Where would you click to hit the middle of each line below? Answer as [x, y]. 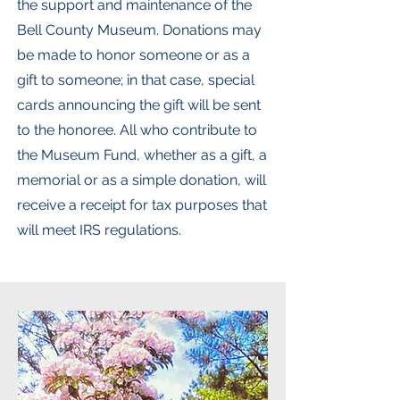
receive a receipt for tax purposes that [142, 204]
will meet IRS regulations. [99, 229]
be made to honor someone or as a [133, 54]
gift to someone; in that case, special [136, 79]
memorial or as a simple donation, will [142, 179]
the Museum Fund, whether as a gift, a [142, 154]
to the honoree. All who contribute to [137, 129]
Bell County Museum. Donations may [139, 29]
